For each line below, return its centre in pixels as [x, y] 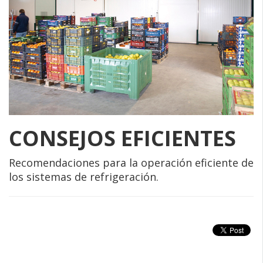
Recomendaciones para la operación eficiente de [131, 162]
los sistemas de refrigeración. [84, 176]
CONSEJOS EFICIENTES [122, 138]
